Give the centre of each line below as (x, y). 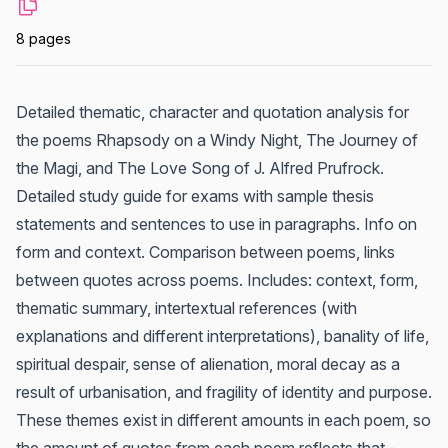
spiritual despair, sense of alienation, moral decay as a (208, 364)
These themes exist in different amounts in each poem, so (223, 420)
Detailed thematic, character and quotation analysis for (212, 112)
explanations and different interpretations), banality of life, (222, 336)
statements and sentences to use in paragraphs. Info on (216, 224)
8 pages (43, 38)
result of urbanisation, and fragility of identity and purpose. (224, 392)
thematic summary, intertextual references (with (186, 308)
